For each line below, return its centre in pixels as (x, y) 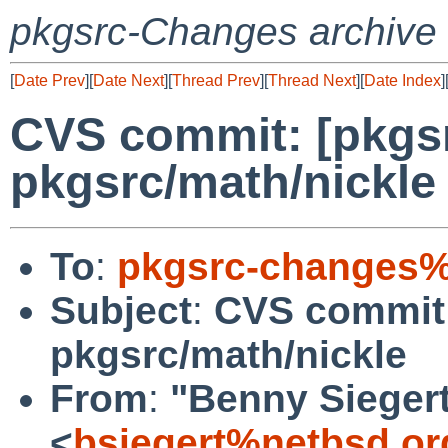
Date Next (128, 80)
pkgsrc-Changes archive (223, 31)
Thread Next (312, 80)
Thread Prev (216, 80)
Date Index (402, 80)
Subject (121, 310)
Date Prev (49, 80)
